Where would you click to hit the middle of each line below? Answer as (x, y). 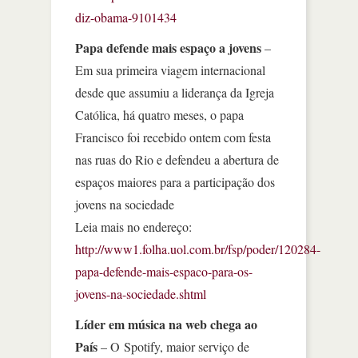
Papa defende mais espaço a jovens (168, 47)
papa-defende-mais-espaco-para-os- (164, 271)
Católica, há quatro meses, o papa (159, 114)
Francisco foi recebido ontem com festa (173, 137)
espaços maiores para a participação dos (175, 181)
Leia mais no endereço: (133, 226)
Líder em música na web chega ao (166, 324)
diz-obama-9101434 (126, 17)
